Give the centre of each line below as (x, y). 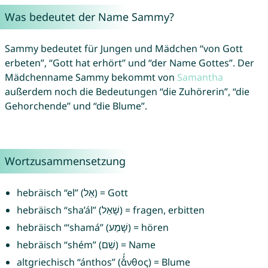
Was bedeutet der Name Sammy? (89, 17)
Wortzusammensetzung (65, 161)
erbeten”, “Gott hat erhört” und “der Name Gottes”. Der (129, 63)
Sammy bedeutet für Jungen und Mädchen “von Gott (124, 49)
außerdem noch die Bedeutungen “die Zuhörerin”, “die (127, 92)
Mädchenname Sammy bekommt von (91, 77)
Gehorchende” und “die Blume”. (76, 106)
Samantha (200, 77)
